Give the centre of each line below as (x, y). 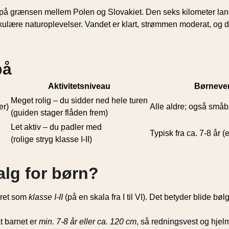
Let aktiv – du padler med (56, 127)
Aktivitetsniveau (79, 86)
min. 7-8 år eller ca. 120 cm (88, 221)
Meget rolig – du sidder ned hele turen (79, 100)
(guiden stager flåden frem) (59, 112)
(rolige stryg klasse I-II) (51, 139)
